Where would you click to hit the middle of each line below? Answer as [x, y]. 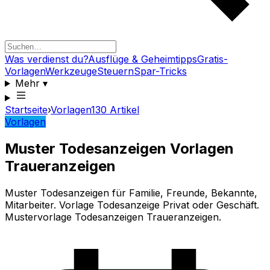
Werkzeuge [71, 71]
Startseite [26, 110]
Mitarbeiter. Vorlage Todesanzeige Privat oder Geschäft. [132, 205]
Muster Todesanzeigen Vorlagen [119, 148]
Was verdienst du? [46, 59]
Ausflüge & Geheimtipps [143, 59]
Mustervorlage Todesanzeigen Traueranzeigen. [113, 217]
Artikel [123, 110]
